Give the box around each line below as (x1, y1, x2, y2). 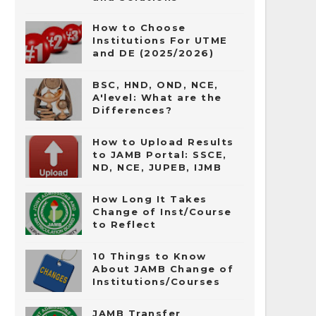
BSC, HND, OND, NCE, (92, 79, 219, 90)
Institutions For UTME (92, 35, 228, 46)
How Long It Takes (92, 193, 207, 205)
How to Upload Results (92, 136, 234, 147)
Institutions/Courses (92, 276, 220, 287)
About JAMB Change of (92, 263, 233, 274)
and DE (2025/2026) (92, 47, 214, 59)
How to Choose (92, 22, 186, 33)
